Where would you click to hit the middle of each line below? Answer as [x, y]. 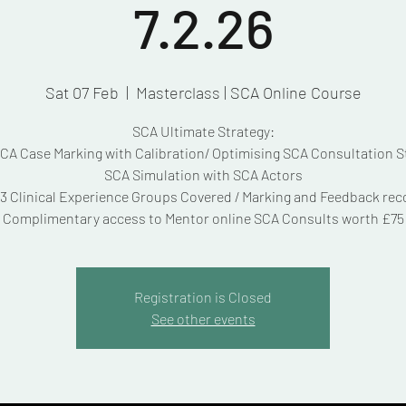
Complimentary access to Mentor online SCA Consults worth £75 [203, 218]
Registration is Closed [203, 297]
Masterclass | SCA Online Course [248, 92]
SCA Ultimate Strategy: [203, 131]
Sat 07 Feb [82, 92]
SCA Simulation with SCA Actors [203, 174]
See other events [203, 319]
